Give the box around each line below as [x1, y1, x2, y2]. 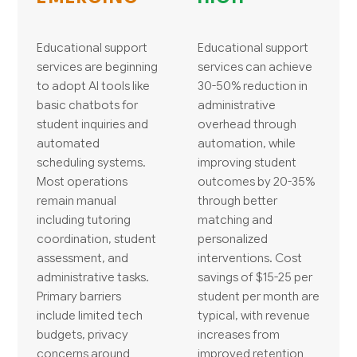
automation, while [198, 135, 296, 151]
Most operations [37, 173, 128, 189]
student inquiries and [37, 116, 149, 131]
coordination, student [37, 230, 157, 246]
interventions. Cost [198, 249, 302, 265]
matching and [198, 211, 273, 227]
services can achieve [198, 58, 312, 74]
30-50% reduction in [198, 77, 308, 93]
